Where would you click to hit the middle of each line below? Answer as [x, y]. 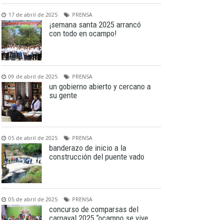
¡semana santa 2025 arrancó [95, 25]
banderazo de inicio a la [87, 148]
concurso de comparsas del [94, 209]
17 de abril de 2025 [33, 15]
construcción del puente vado [96, 156]
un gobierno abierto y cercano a [100, 86]
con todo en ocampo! [82, 34]
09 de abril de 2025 [33, 76]
